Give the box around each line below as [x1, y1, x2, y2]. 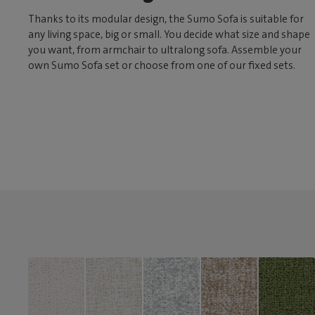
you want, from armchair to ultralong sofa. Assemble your [28, 43, 302, 58]
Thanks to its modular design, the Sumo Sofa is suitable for [28, 12, 304, 27]
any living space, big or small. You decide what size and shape [28, 27, 311, 42]
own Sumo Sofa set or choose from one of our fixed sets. [28, 58, 298, 73]
